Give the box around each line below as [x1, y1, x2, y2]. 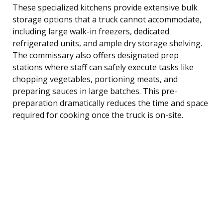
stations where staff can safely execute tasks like [12, 62, 194, 73]
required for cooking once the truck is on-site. [12, 110, 183, 121]
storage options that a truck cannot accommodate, [12, 14, 202, 25]
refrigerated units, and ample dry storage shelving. [12, 38, 202, 49]
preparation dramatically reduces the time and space [12, 98, 208, 109]
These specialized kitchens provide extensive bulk [12, 2, 198, 13]
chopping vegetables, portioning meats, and [12, 74, 178, 85]
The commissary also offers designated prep [12, 50, 179, 61]
